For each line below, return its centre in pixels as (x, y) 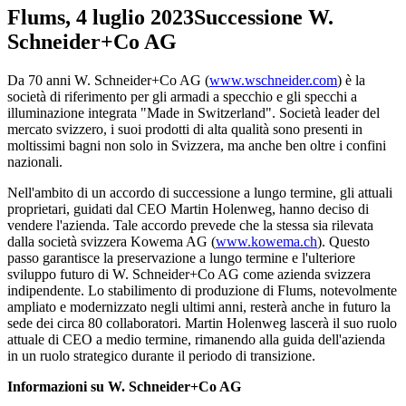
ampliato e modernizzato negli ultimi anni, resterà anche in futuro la (199, 306)
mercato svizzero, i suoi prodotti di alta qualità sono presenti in (185, 129)
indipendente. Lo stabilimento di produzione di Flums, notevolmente (202, 290)
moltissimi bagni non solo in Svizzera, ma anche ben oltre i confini (197, 145)
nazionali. (37, 161)
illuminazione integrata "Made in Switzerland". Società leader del (193, 112)
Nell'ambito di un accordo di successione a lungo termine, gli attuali (200, 192)
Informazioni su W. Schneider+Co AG (124, 386)
